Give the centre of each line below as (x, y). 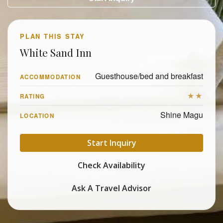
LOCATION (37, 116)
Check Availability (111, 166)
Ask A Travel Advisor (111, 188)
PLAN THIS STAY (53, 37)
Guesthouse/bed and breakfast (149, 76)
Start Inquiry (111, 143)
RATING (33, 97)
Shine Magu (182, 115)
